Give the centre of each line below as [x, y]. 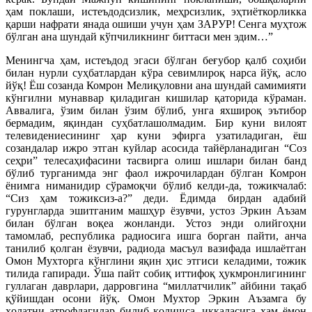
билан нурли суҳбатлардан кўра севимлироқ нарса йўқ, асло [156, 73]
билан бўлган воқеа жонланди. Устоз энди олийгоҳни [156, 223]
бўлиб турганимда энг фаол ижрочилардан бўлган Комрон [156, 173]
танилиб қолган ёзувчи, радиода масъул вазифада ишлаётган [156, 248]
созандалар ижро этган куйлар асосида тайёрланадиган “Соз [156, 148]
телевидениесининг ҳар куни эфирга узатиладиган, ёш [156, 135]
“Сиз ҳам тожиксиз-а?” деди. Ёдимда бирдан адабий [156, 198]
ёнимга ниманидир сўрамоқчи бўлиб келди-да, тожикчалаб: [156, 186]
